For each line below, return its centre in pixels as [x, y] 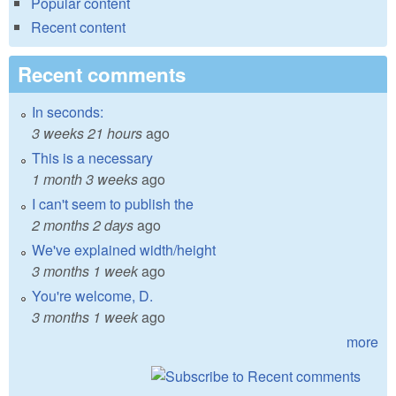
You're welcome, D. [92, 296]
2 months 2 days [83, 225]
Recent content [78, 27]
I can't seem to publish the [113, 204]
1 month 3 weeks [85, 179]
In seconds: [68, 112]
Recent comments [102, 75]
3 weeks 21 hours [87, 133]
